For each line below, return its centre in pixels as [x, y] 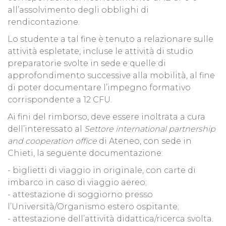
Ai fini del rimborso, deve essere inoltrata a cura [106, 117]
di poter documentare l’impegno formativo [99, 88]
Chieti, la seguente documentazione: [85, 153]
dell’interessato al [46, 129]
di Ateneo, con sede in [144, 141]
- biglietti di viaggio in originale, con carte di [102, 171]
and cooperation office [52, 141]
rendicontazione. [44, 22]
